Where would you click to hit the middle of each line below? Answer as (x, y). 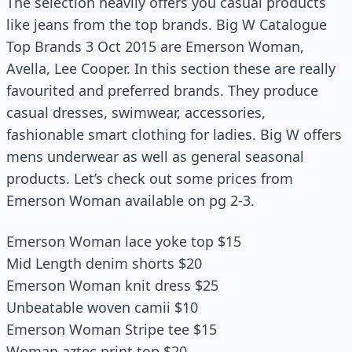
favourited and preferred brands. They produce (162, 90)
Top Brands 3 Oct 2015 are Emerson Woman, (155, 46)
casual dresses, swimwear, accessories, (136, 112)
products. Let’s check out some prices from (150, 178)
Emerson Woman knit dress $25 (112, 285)
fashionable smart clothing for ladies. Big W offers (174, 134)
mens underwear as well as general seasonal (155, 156)
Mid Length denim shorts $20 (104, 263)
